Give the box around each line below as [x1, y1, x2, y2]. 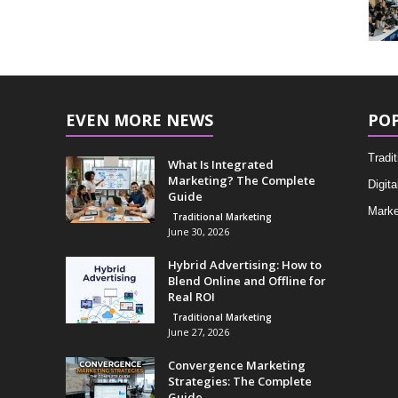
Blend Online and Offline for [167, 273, 326, 289]
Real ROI [167, 289, 215, 305]
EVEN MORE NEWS [65, 109, 213, 131]
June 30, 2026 [167, 225, 229, 238]
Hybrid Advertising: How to [167, 257, 322, 273]
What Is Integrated [167, 156, 274, 172]
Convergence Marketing [167, 357, 306, 373]
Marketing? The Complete [167, 172, 315, 188]
